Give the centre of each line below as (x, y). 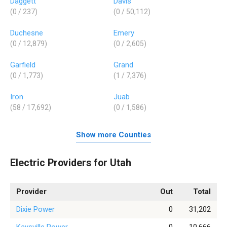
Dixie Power (35, 210)
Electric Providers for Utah (71, 163)
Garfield (23, 65)
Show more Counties (113, 135)
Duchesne (27, 33)
